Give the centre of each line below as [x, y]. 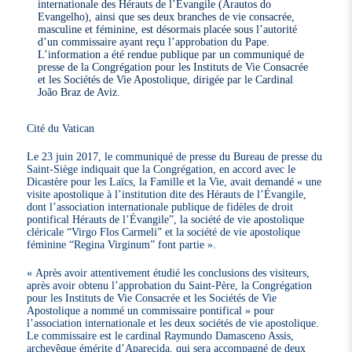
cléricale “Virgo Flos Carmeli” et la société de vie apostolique [164, 231]
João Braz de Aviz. [79, 92]
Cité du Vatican [61, 128]
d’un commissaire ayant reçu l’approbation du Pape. [154, 41]
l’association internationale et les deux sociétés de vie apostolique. [173, 323]
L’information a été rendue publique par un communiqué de [171, 54]
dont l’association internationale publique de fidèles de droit [160, 206]
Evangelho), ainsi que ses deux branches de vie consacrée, [167, 16]
